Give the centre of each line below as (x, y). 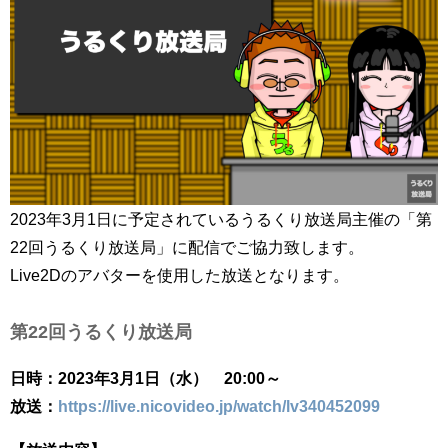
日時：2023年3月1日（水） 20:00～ (145, 378)
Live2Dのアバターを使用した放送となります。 (179, 274)
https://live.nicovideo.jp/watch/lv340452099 (219, 406)
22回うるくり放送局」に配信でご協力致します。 (187, 246)
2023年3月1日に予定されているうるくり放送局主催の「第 (221, 218)
